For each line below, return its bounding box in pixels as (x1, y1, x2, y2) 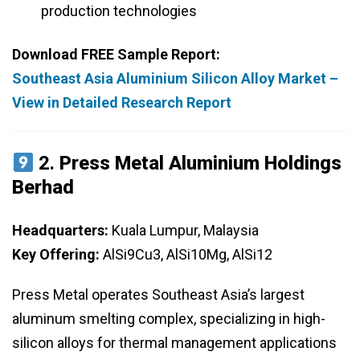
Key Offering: (12, 246, 100, 264)
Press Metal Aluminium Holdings (59, 152, 342, 175)
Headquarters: (12, 222, 108, 239)
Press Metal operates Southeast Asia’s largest (12, 286, 305, 304)
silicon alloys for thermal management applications (12, 334, 337, 352)
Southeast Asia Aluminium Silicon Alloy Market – (12, 70, 338, 88)
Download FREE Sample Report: (12, 46, 220, 63)
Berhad (12, 176, 74, 199)
